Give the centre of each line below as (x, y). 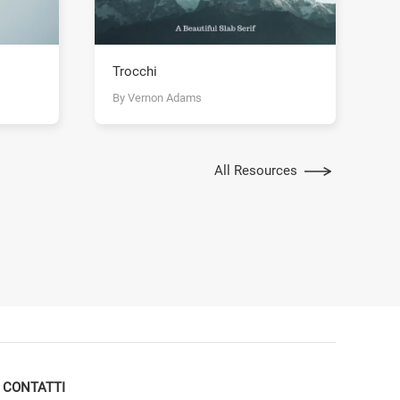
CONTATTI (33, 387)
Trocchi (135, 72)
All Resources (256, 170)
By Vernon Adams (157, 98)
